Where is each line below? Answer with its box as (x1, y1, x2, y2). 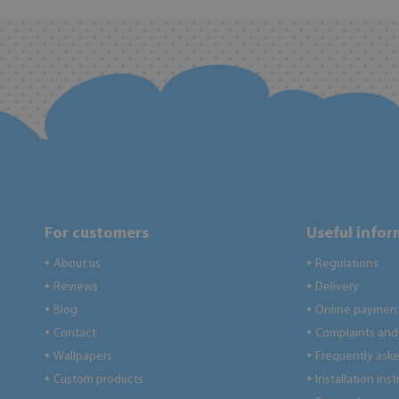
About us (53, 257, 101, 271)
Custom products (53, 373, 143, 387)
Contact (53, 327, 96, 340)
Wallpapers (53, 350, 112, 363)
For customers (45, 225, 149, 242)
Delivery (314, 281, 359, 294)
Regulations (314, 257, 379, 271)
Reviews (53, 281, 98, 294)
